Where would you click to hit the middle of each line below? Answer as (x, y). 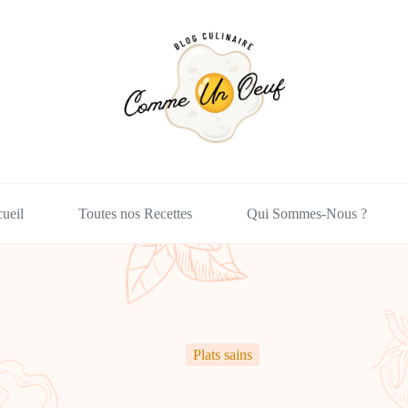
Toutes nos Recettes (135, 213)
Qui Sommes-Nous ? (306, 213)
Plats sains (222, 354)
